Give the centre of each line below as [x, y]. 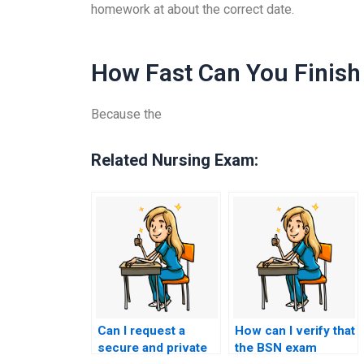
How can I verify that [295, 330]
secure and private [152, 347]
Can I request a [141, 330]
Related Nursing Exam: [175, 160]
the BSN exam [276, 347]
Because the [126, 114]
